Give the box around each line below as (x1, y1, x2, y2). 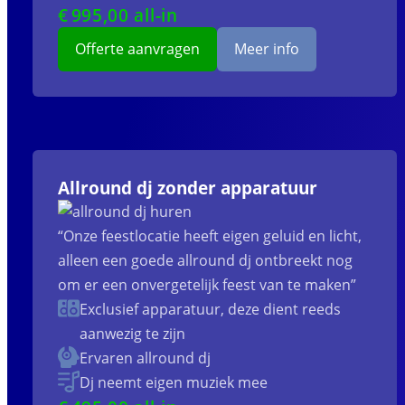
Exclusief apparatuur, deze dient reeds (79, 299, 341, 320)
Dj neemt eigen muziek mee (79, 372, 268, 393)
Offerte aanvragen (74, 39, 200, 60)
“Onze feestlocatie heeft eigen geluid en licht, (57, 226, 362, 247)
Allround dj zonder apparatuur (57, 176, 317, 200)
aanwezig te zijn (79, 324, 185, 344)
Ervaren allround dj (79, 348, 211, 369)
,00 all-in (102, 4, 178, 27)
